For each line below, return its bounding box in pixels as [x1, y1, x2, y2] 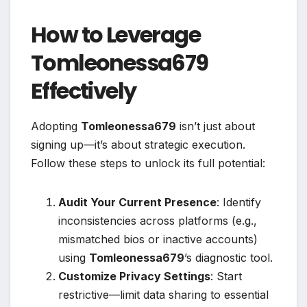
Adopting [31, 119, 81, 133]
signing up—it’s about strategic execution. [31, 137, 245, 151]
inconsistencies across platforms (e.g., [58, 213, 257, 228]
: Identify [217, 195, 261, 209]
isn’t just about [176, 119, 255, 133]
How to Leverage [31, 19, 200, 50]
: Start [210, 269, 242, 283]
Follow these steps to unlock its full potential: [31, 156, 265, 170]
